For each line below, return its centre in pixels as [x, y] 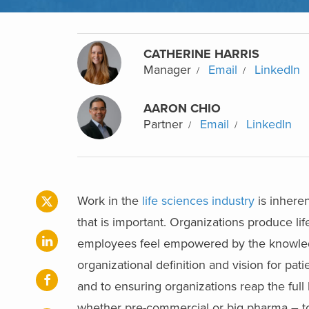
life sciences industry [198, 200]
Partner [163, 124]
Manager [167, 70]
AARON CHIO [182, 109]
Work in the [110, 200]
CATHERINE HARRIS [201, 54]
